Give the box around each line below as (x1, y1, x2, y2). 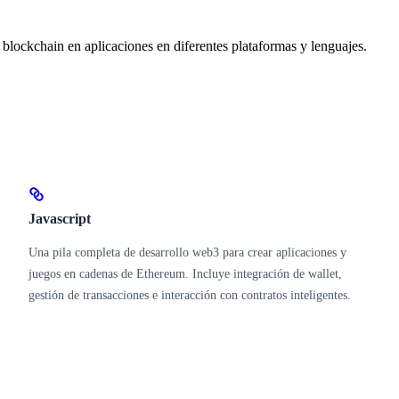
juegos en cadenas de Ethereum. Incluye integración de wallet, (28, 266, 342, 281)
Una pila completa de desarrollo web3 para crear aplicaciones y (28, 245, 346, 259)
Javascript (28, 210, 91, 226)
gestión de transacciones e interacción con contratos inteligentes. (28, 288, 351, 302)
